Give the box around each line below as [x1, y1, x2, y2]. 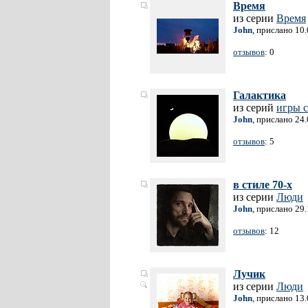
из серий [233, 102, 276, 113]
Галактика [233, 89, 286, 101]
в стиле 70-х [233, 179, 292, 190]
